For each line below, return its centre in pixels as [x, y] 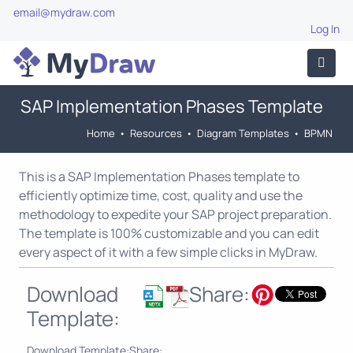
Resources [156, 133]
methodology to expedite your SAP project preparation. [175, 214]
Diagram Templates [243, 133]
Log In [325, 29]
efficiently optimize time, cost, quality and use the [161, 195]
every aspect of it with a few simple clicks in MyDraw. [168, 252]
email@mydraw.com [64, 12]
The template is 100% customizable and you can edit [169, 233]
